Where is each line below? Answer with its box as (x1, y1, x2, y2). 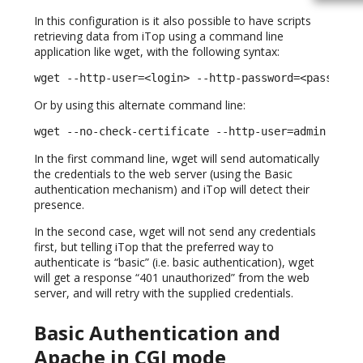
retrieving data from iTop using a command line (34, 28, 284, 45)
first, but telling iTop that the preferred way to (34, 239, 274, 255)
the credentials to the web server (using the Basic (34, 166, 293, 182)
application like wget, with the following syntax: (34, 44, 280, 60)
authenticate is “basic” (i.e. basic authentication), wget (34, 254, 314, 271)
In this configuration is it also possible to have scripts (34, 13, 311, 29)
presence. (34, 197, 84, 213)
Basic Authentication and (34, 318, 280, 346)
